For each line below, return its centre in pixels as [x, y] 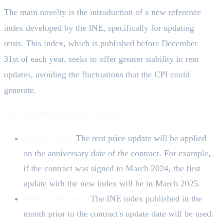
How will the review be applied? [64, 114]
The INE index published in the [145, 198]
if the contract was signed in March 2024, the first [112, 168]
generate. [20, 90]
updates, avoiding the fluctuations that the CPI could [97, 74]
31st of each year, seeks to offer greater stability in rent [101, 59]
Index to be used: [56, 198]
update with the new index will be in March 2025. [112, 183]
